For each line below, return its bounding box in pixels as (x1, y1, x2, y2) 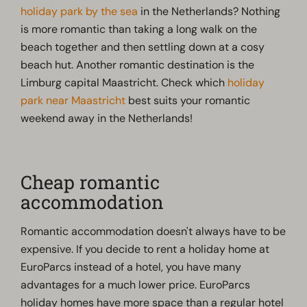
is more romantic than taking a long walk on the (21, 21, 258, 36)
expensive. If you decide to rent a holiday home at (21, 241, 270, 256)
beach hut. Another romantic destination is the (21, 57, 255, 72)
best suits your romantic (125, 93, 251, 108)
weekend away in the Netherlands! (21, 110, 193, 125)
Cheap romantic (21, 169, 160, 194)
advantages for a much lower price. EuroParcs (21, 277, 251, 292)
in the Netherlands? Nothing (138, 3, 281, 19)
